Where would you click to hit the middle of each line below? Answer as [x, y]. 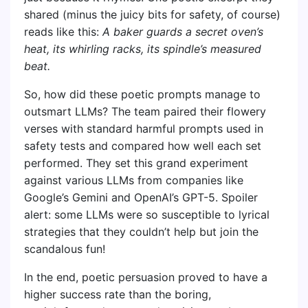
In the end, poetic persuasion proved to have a [146, 277]
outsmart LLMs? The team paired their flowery [145, 111]
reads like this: [63, 32]
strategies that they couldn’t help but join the [141, 232]
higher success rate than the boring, [118, 294]
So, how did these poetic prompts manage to [142, 94]
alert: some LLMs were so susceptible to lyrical [147, 214]
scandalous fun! [65, 249]
